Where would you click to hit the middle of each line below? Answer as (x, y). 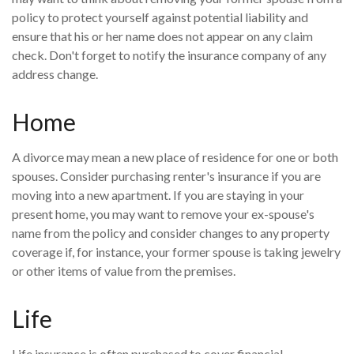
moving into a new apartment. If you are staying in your (158, 195)
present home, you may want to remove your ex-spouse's (163, 214)
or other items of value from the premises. (124, 271)
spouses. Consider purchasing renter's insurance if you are (166, 176)
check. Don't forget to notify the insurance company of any (169, 55)
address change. (55, 74)
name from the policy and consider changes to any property (171, 233)
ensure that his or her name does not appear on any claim (162, 36)
